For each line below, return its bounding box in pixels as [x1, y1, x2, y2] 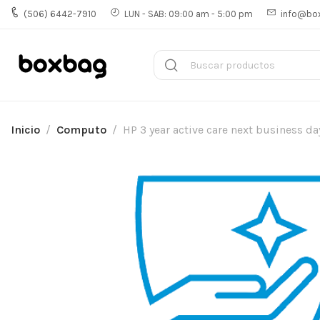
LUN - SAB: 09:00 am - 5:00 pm [124, 8, 253, 19]
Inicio [11, 123, 40, 136]
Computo [56, 123, 106, 136]
